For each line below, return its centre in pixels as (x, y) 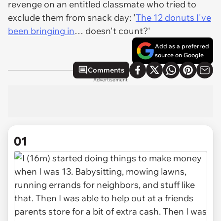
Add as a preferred (182, 46)
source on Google (179, 55)
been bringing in (41, 31)
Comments (106, 70)
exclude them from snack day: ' (72, 18)
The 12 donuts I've (173, 18)
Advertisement (110, 80)
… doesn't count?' (112, 31)
